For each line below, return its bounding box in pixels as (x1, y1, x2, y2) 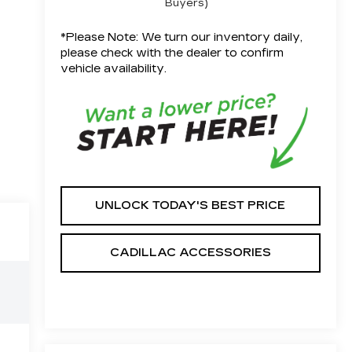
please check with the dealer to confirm (60, 46, 284, 60)
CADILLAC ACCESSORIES (109, 245, 271, 259)
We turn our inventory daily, (137, 31, 302, 45)
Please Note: (65, 31, 138, 45)
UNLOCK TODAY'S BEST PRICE (95, 198, 286, 212)
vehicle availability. (60, 62, 167, 76)
